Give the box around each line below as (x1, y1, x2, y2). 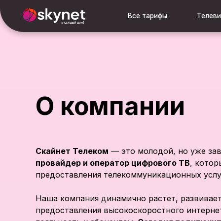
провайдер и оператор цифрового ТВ (36, 158, 190, 168)
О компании (36, 91, 185, 121)
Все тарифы (114, 10, 149, 18)
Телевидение (176, 10, 216, 18)
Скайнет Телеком (36, 146, 109, 156)
